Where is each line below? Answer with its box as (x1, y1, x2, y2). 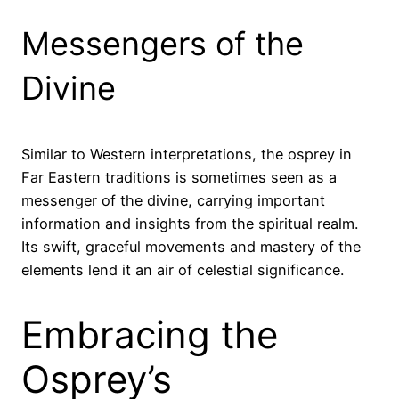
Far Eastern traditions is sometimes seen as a (21, 168, 337, 187)
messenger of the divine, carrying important (21, 191, 325, 210)
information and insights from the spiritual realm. (21, 215, 358, 233)
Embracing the (21, 311, 278, 357)
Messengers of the (21, 24, 304, 64)
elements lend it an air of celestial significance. (21, 261, 344, 280)
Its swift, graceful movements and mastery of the (21, 238, 361, 256)
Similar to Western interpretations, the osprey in (21, 145, 352, 164)
